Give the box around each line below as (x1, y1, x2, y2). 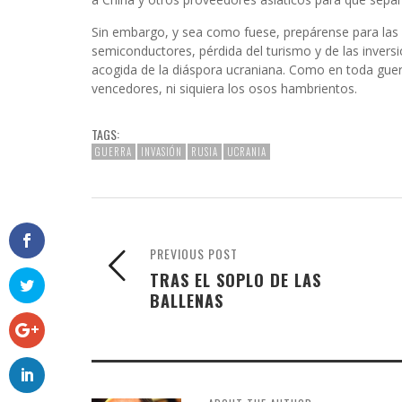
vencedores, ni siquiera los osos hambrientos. (92, 80, 357, 97)
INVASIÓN (141, 144, 182, 159)
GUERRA (95, 144, 132, 159)
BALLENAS (150, 288, 223, 312)
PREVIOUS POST (150, 244, 238, 263)
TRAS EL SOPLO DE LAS (150, 267, 321, 292)
